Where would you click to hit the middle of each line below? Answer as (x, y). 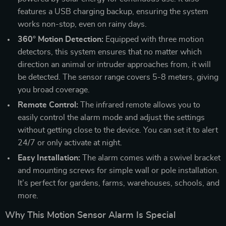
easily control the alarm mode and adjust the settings (111, 117)
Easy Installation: (49, 158)
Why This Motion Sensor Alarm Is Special (90, 215)
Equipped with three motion (154, 39)
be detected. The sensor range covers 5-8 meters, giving (118, 77)
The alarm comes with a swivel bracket (150, 158)
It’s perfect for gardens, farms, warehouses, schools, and (119, 183)
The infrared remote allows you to (139, 105)
